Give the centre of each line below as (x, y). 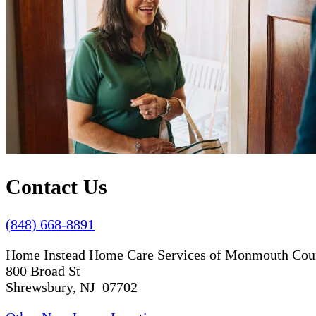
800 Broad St (43, 271)
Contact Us (56, 187)
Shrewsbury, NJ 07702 (72, 287)
